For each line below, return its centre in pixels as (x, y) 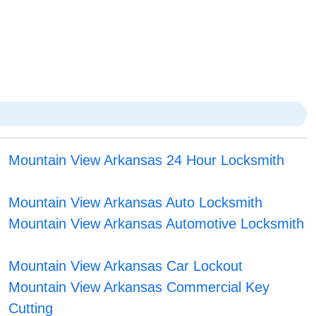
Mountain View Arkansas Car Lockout (125, 266)
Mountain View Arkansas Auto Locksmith (135, 203)
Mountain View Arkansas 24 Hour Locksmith (146, 160)
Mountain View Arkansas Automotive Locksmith (156, 224)
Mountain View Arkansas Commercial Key (139, 287)
